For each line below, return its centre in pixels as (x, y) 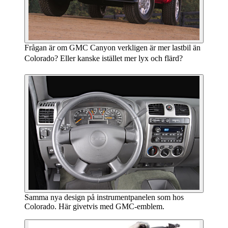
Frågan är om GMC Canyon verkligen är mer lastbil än (112, 48)
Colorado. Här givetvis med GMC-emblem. (94, 206)
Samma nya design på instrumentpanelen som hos (104, 197)
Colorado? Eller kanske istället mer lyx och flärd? (104, 59)
